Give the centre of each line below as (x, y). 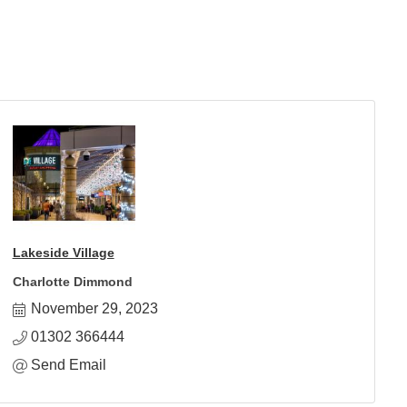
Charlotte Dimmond (72, 282)
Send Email (68, 365)
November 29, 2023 (94, 308)
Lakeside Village (63, 253)
